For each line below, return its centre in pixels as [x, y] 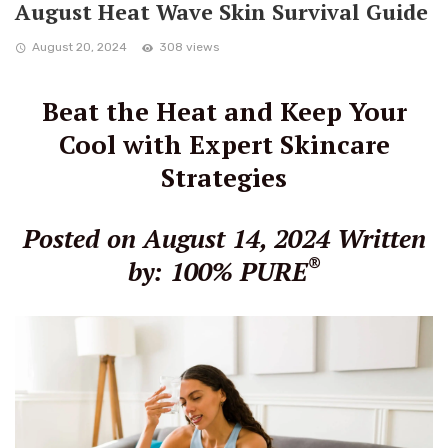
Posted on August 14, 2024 [176, 237]
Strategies [224, 176]
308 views [189, 47]
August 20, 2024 [79, 47]
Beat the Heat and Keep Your [224, 110]
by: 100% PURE [217, 270]
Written [381, 237]
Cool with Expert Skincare [224, 143]
